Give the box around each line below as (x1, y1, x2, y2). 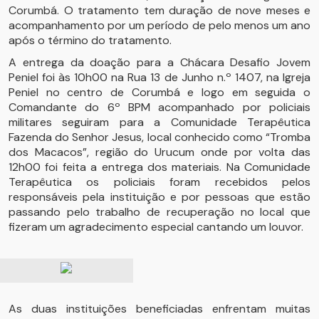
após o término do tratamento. (9, 33, 172, 48)
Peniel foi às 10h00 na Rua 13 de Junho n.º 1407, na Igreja (9, 70, 310, 85)
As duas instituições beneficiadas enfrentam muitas (9, 301, 310, 316)
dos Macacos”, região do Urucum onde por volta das (9, 145, 310, 159)
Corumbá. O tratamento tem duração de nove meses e (9, 3, 310, 18)
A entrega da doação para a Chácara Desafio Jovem (9, 55, 310, 70)
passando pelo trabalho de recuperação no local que (9, 204, 310, 219)
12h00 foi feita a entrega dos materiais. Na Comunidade (9, 159, 310, 174)
